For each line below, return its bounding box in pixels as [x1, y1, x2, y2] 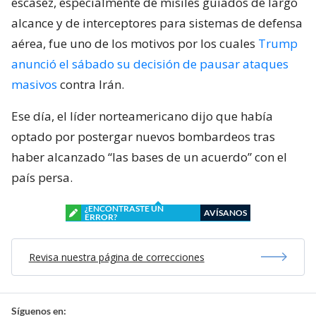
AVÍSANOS [204, 207, 247, 218]
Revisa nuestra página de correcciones [28, 250, 205, 264]
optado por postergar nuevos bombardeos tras [11, 128, 275, 145]
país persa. [11, 169, 73, 186]
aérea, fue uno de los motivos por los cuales [11, 35, 258, 51]
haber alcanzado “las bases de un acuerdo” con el [11, 148, 287, 165]
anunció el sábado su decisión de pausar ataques [11, 55, 288, 72]
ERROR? [85, 211, 117, 222]
